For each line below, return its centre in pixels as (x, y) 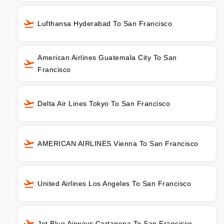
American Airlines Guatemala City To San (107, 58)
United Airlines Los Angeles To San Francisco (114, 184)
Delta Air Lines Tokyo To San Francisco (104, 104)
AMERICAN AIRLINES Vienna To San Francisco (118, 144)
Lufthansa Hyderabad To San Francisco (105, 24)
